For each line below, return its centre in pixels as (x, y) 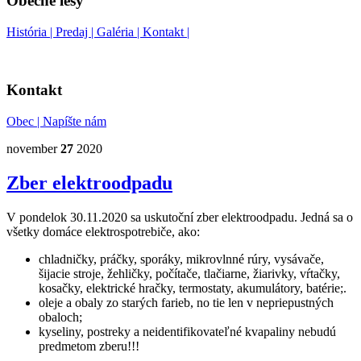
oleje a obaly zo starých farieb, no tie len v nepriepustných (186, 302)
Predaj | (76, 31)
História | (31, 31)
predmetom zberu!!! (89, 346)
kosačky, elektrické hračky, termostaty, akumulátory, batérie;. (193, 288)
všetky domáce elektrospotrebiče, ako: (103, 231)
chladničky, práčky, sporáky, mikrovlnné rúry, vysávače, (181, 259)
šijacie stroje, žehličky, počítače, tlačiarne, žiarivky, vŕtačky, (189, 273)
